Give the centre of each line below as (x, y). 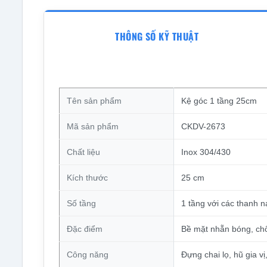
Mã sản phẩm (92, 127)
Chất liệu (83, 152)
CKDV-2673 (203, 127)
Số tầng (81, 204)
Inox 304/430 (206, 152)
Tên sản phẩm (94, 101)
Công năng (87, 255)
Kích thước (87, 178)
